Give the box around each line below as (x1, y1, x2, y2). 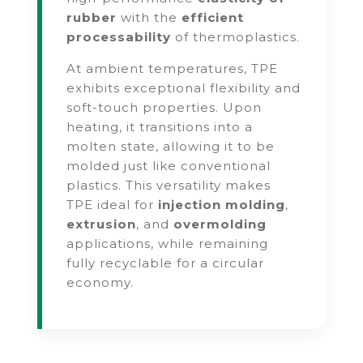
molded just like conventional (66, 158, 271, 174)
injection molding (158, 197, 286, 213)
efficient (181, 10, 245, 26)
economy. (66, 275, 135, 291)
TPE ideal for (66, 197, 159, 213)
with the (117, 10, 182, 26)
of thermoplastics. (171, 29, 301, 45)
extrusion (66, 216, 137, 233)
